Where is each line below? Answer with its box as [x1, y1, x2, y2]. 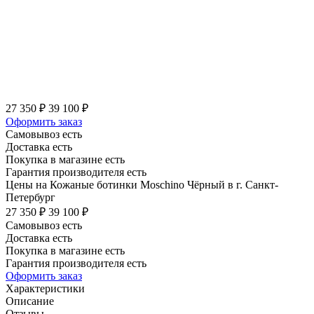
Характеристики [6, 282, 85, 294]
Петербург [6, 191, 55, 203]
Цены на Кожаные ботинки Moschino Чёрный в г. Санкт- [6, 178, 278, 191]
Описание [6, 294, 54, 307]
